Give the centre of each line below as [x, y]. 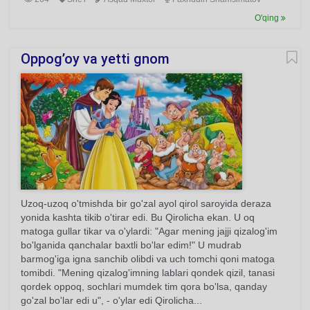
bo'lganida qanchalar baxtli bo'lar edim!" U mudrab [131, 245]
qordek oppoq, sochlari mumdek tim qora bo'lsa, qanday [144, 286]
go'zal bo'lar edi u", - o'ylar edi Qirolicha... [111, 300]
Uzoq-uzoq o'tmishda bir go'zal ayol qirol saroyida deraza [146, 203]
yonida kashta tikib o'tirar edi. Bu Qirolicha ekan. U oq [138, 217]
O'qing [268, 18]
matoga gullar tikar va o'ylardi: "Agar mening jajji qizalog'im [149, 231]
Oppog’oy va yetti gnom [95, 59]
